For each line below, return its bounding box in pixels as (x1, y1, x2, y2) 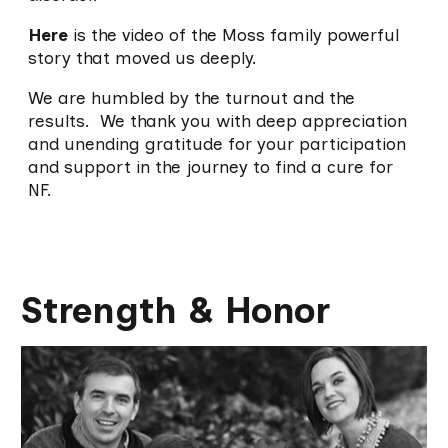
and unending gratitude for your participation (27, 134, 406, 154)
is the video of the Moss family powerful (67, 25, 399, 45)
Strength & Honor (21, 289, 331, 333)
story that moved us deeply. (27, 48, 257, 68)
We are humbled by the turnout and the (27, 88, 355, 108)
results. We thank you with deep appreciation (27, 111, 407, 131)
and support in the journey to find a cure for (27, 157, 393, 177)
